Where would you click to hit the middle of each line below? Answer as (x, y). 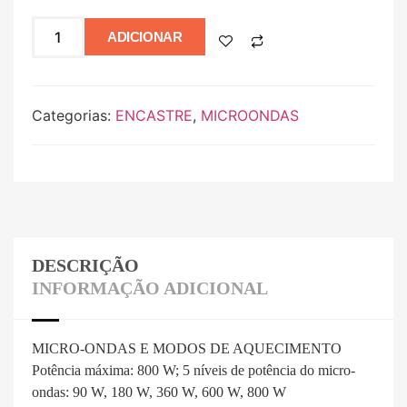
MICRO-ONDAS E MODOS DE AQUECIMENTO (187, 348)
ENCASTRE (154, 115)
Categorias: (74, 115)
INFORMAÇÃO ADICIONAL (150, 288)
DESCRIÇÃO (85, 265)
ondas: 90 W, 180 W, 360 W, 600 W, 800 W (159, 392)
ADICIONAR (145, 37)
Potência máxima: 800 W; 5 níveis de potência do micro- (194, 370)
